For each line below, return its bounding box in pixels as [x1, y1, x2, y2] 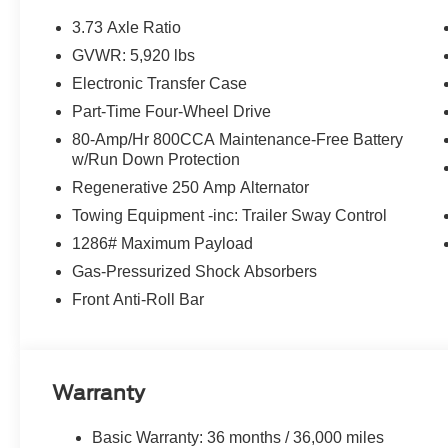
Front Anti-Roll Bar [72, 290, 205, 308]
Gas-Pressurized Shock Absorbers [72, 262, 318, 280]
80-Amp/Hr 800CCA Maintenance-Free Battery [72, 130, 404, 148]
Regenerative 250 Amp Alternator [72, 178, 310, 196]
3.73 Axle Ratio [72, 18, 182, 36]
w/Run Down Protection [72, 150, 241, 168]
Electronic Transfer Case [72, 74, 248, 92]
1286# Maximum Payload [72, 234, 254, 252]
